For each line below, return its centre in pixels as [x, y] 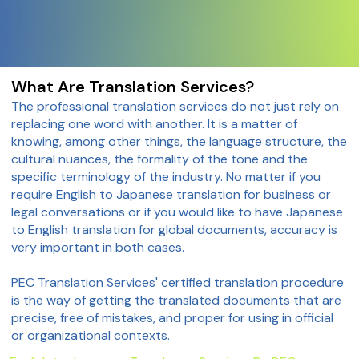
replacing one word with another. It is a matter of [155, 123]
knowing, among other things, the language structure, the [179, 141]
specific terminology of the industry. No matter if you [166, 176]
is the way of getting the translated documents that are [177, 300]
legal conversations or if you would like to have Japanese [177, 212]
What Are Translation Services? [133, 86]
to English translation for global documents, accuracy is [175, 229]
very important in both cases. [98, 247]
